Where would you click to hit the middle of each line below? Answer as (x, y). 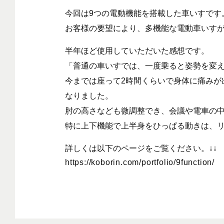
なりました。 (89, 95)
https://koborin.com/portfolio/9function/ (140, 162)
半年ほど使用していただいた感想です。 (137, 50)
